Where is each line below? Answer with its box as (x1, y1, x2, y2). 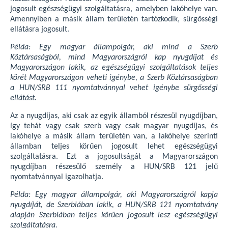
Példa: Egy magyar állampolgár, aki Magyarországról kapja (10, 191, 218, 199)
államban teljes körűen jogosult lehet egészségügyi (10, 142, 218, 151)
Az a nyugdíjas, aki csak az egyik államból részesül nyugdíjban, (10, 112, 218, 120)
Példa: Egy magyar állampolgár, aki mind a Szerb (10, 43, 218, 51)
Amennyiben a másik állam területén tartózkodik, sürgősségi (10, 15, 218, 23)
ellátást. (10, 94, 37, 102)
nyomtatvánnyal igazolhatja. (10, 173, 103, 181)
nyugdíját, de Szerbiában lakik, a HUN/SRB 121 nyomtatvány (10, 201, 218, 209)
